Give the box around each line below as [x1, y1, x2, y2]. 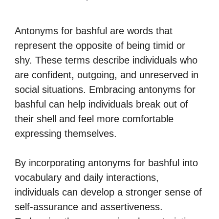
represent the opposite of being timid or [15, 40, 185, 51]
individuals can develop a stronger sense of [15, 187, 202, 197]
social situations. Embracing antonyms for [15, 84, 196, 95]
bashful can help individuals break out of [15, 99, 188, 109]
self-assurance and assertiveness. [15, 201, 163, 212]
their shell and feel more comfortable [15, 113, 174, 124]
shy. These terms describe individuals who [15, 55, 197, 66]
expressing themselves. [15, 128, 117, 139]
